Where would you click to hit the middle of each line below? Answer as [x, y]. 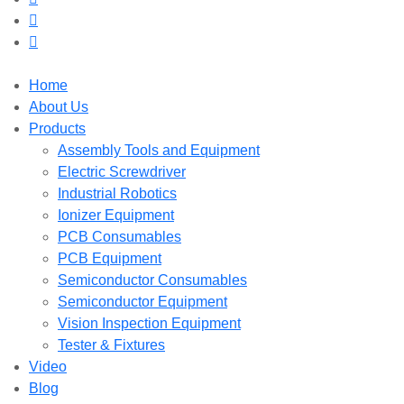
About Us [59, 107]
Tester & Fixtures [111, 345]
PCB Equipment [110, 258]
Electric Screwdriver [122, 172]
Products [57, 129]
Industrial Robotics [117, 193]
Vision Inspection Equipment [149, 323]
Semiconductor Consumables [152, 280]
